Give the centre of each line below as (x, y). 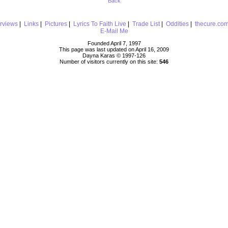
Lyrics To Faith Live (99, 24)
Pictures (56, 24)
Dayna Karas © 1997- (109, 55)
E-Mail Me (114, 31)
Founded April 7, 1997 (114, 43)
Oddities (177, 24)
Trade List (146, 24)
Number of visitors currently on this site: (109, 61)
